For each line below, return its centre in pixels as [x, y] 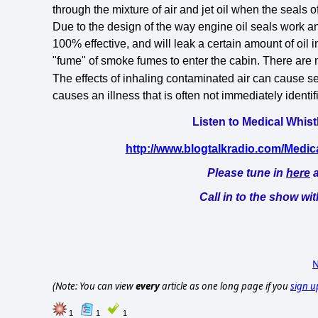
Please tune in [247, 172]
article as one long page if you [225, 286]
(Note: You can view [94, 286]
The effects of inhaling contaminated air [153, 78]
